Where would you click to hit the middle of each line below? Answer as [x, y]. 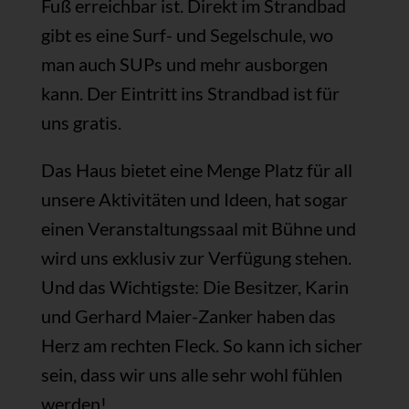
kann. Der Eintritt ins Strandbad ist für [190, 93]
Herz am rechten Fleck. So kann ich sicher [201, 345]
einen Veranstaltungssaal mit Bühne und [198, 228]
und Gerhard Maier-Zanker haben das [188, 316]
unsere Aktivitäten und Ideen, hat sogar [194, 199]
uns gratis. [81, 122]
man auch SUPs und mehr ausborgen [184, 64]
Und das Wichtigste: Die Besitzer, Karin [194, 287]
